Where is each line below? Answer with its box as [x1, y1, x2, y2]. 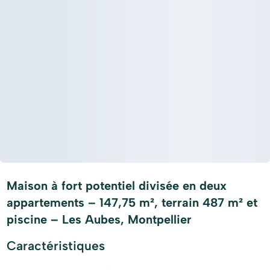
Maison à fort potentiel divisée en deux [7, 178, 227, 193]
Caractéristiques [7, 238, 105, 253]
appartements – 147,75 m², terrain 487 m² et [7, 195, 258, 210]
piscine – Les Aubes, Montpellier [7, 212, 192, 227]
